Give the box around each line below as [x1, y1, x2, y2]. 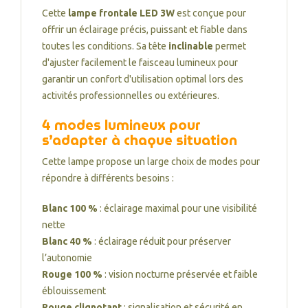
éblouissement [42, 285, 106, 296]
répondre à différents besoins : [42, 173, 174, 184]
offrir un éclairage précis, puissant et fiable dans [42, 24, 247, 35]
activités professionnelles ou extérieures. [42, 90, 219, 101]
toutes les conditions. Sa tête [42, 41, 168, 52]
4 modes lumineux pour [42, 114, 201, 136]
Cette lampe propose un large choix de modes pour [42, 156, 260, 167]
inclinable [168, 41, 213, 52]
